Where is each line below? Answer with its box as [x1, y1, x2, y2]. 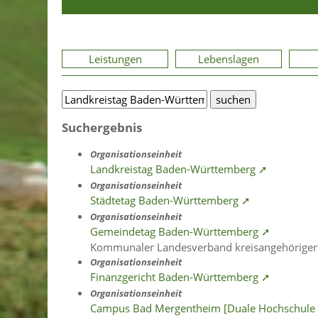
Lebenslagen [198, 52, 259, 66]
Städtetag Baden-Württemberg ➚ [90, 193, 251, 208]
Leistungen [88, 52, 142, 66]
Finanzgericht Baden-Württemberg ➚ [90, 270, 270, 285]
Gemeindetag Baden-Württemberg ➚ [90, 224, 270, 239]
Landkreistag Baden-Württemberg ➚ [90, 162, 268, 177]
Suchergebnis [62, 119, 142, 136]
